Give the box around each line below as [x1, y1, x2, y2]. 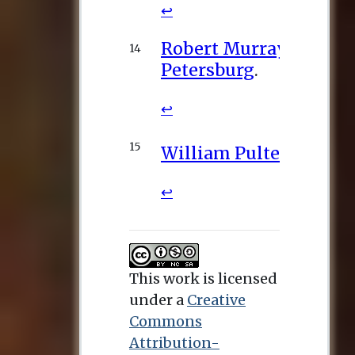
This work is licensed [129, 269, 277, 288]
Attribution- [129, 334, 219, 353]
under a [129, 291, 187, 310]
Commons [129, 312, 202, 331]
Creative [187, 291, 246, 310]
